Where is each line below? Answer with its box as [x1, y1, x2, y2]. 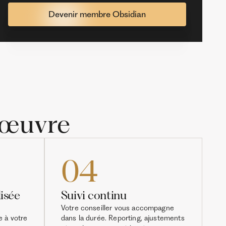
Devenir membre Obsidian [48, 9, 146, 19]
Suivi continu [61, 188, 127, 203]
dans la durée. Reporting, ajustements [61, 213, 185, 223]
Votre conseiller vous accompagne [61, 203, 174, 213]
